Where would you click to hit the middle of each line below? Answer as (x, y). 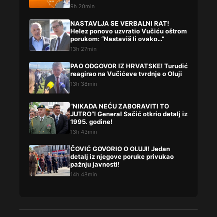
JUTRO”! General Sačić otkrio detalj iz (129, 114)
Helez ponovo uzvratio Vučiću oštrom (129, 31)
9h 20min (82, 7)
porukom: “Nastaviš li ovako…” (117, 39)
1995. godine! (91, 122)
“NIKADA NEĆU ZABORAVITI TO (120, 106)
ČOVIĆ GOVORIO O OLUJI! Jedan (120, 149)
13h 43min (84, 132)
